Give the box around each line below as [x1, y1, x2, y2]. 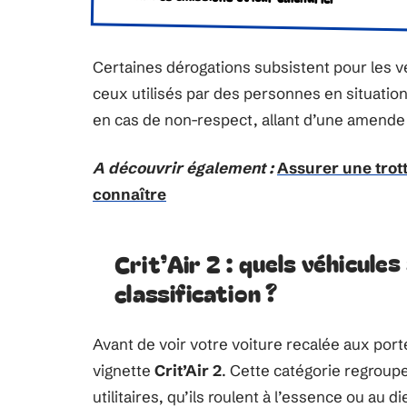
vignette [93, 361, 154, 380]
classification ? [114, 274, 279, 310]
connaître [93, 184, 166, 203]
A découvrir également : [93, 158, 273, 177]
